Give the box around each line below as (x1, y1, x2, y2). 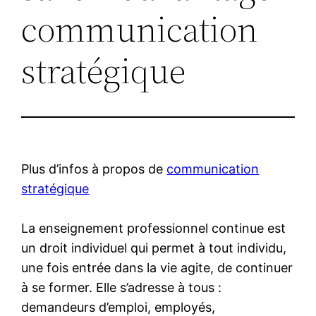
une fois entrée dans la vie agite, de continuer (21, 260, 293, 275)
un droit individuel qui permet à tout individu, (21, 240, 287, 255)
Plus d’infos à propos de (21, 161, 167, 176)
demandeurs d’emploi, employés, (21, 299, 216, 315)
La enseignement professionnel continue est (21, 220, 286, 236)
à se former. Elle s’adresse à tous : (21, 279, 222, 295)
